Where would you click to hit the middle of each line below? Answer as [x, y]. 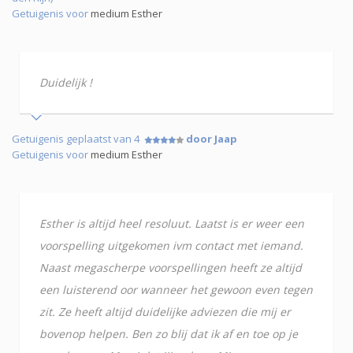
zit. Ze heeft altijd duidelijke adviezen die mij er [165, 311]
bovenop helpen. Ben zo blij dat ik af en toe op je [169, 333]
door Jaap [212, 138]
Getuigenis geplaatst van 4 [78, 138]
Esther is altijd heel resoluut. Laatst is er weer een [172, 223]
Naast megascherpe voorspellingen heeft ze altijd [171, 267]
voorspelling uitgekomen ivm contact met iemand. [171, 245]
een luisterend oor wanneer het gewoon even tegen [176, 289]
